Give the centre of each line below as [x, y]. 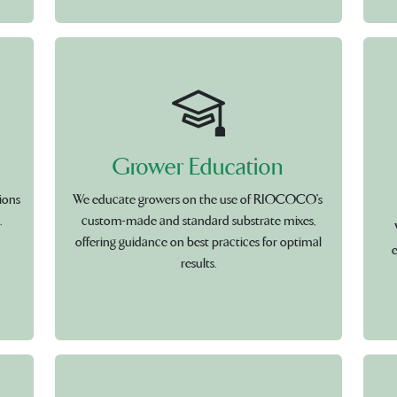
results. [198, 264]
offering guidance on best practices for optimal [198, 242]
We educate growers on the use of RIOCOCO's [198, 200]
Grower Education [198, 167]
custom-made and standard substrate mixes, [198, 221]
